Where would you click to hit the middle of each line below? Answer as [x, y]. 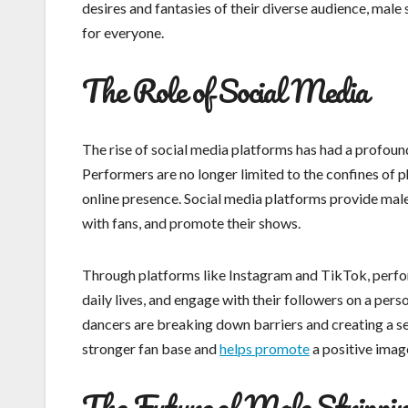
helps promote [265, 349]
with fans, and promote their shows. [191, 223]
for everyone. [123, 33]
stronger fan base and [151, 349]
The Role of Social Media [225, 91]
